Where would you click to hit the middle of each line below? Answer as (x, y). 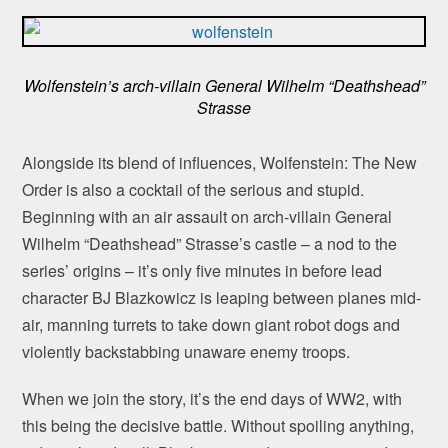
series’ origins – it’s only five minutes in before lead (202, 271)
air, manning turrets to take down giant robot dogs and (211, 325)
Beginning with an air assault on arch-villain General (207, 217)
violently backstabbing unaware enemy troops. (186, 352)
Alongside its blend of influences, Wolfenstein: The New (220, 163)
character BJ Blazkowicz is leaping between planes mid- (222, 298)
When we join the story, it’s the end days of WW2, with (212, 399)
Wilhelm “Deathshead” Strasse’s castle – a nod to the (210, 244)
